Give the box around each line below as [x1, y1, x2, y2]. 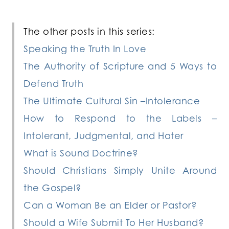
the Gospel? [24, 182, 82, 194]
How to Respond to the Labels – [24, 112, 217, 124]
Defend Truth [24, 78, 83, 89]
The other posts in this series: [24, 26, 155, 37]
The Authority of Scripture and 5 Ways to [24, 60, 217, 72]
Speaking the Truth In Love [24, 43, 146, 55]
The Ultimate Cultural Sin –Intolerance [24, 95, 200, 107]
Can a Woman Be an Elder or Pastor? [24, 199, 197, 211]
